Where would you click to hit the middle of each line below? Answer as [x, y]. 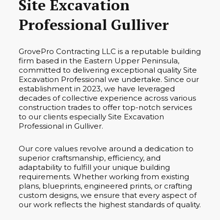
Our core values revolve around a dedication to [106, 148]
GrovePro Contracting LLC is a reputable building [110, 51]
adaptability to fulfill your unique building [94, 167]
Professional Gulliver [94, 24]
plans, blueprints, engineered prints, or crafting [105, 186]
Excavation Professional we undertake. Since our [109, 79]
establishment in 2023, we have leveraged [97, 88]
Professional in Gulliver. [61, 126]
